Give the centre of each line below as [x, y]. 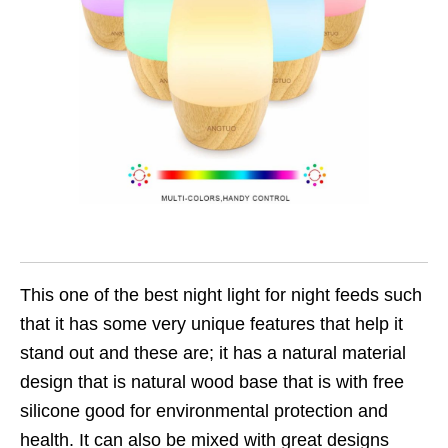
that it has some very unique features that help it [211, 323]
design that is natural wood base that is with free [212, 381]
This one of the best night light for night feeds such [221, 294]
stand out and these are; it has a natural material [213, 352]
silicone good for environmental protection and [204, 410]
